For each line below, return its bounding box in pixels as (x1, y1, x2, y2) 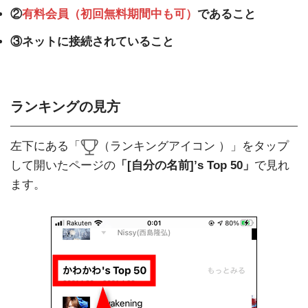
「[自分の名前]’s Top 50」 (115, 158, 254, 172)
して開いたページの (10, 158, 115, 172)
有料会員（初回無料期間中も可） (22, 7, 197, 21)
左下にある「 (10, 139, 80, 153)
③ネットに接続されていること (10, 34, 174, 48)
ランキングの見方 (10, 98, 120, 114)
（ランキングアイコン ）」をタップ (98, 139, 289, 153)
